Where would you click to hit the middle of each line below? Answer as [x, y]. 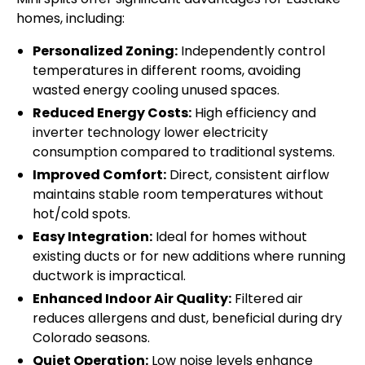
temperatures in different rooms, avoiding [167, 71]
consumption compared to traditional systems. [184, 152]
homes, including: [70, 19]
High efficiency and [254, 113]
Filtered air [267, 299]
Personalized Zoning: [105, 51]
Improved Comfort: [99, 175]
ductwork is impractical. [109, 276]
